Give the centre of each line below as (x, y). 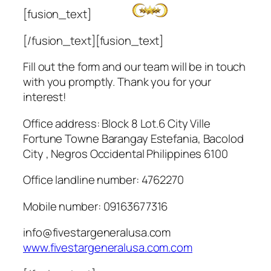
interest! (45, 97)
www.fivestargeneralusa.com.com (108, 247)
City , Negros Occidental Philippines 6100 (126, 153)
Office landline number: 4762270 (103, 180)
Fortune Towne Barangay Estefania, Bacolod (133, 138)
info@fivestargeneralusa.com (97, 232)
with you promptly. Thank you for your (117, 82)
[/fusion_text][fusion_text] (93, 40)
